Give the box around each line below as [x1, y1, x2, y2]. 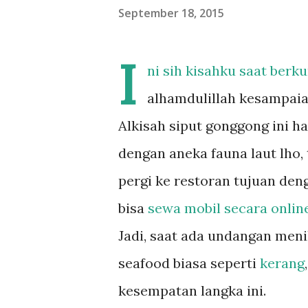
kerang [260, 254, 305, 272]
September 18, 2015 [118, 5, 224, 21]
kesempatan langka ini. [118, 282, 266, 299]
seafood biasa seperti [118, 254, 260, 272]
